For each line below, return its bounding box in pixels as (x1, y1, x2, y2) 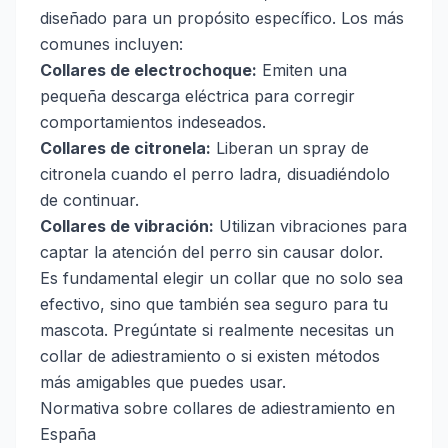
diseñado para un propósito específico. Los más (40, 8, 404, 29)
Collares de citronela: (40, 138, 211, 159)
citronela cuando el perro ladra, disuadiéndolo (40, 164, 390, 185)
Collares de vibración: (40, 216, 214, 237)
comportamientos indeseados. (40, 112, 266, 133)
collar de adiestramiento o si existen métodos (40, 346, 380, 367)
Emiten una (257, 60, 347, 81)
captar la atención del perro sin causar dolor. (40, 242, 383, 263)
